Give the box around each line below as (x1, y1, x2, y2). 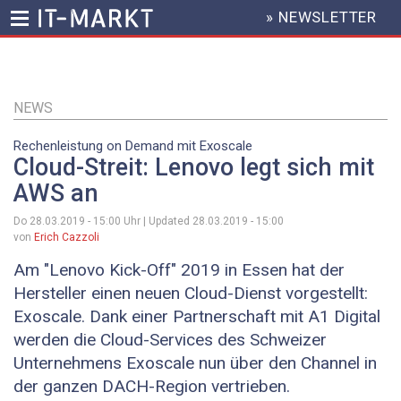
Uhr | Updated (121, 215, 192, 228)
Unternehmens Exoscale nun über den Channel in (13, 353, 377, 374)
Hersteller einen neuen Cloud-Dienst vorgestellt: (13, 283, 368, 304)
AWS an (13, 179, 98, 209)
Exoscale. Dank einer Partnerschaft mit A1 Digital (13, 306, 380, 328)
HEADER (224, 16, 278, 34)
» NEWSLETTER (266, 8, 378, 27)
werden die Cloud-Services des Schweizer (13, 329, 327, 351)
